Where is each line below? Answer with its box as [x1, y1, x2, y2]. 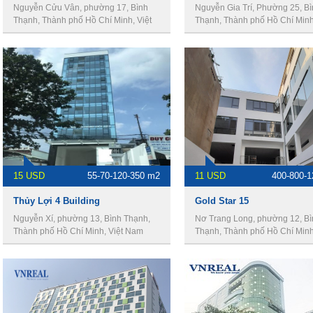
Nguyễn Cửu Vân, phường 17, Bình [13, 3, 148, 13]
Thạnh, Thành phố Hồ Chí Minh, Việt [13, 15, 152, 25]
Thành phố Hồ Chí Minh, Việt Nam [13, 226, 143, 236]
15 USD [13, 170, 45, 181]
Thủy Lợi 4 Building [13, 196, 100, 206]
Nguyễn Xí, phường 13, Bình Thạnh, [13, 214, 150, 224]
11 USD [195, 170, 226, 181]
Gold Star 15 [195, 196, 249, 206]
